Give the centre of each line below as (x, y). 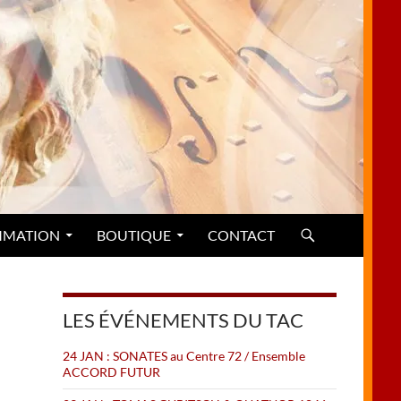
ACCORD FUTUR (111, 372)
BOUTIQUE (134, 235)
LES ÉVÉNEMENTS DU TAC (183, 320)
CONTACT (241, 235)
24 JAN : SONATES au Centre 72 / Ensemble (184, 356)
